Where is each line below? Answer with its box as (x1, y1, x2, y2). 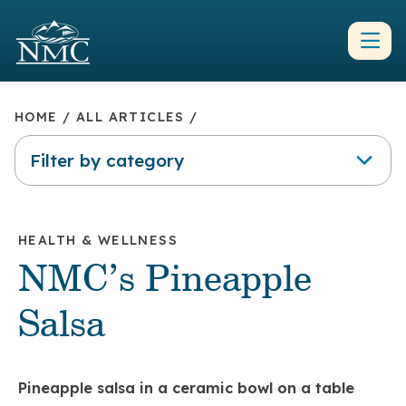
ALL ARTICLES (75, 109, 185, 126)
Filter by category (14, 132, 133, 150)
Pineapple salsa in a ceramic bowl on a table (18, 378, 354, 397)
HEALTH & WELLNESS (18, 232, 179, 249)
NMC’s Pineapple (18, 262, 312, 300)
